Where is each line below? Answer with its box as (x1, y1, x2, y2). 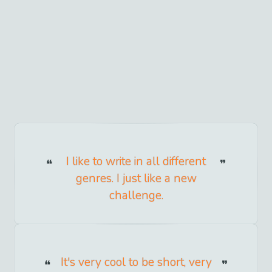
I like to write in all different (66, 154, 206, 170)
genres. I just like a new (75, 171, 197, 187)
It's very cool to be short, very (60, 254, 212, 271)
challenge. (109, 188, 163, 204)
